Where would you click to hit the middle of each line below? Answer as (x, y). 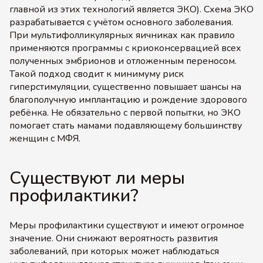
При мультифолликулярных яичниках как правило (122, 35)
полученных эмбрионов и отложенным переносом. (123, 61)
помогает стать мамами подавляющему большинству (126, 126)
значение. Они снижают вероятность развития (114, 238)
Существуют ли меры (97, 178)
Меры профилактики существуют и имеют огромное (127, 225)
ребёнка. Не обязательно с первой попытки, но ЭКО (125, 113)
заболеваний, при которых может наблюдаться (114, 251)
